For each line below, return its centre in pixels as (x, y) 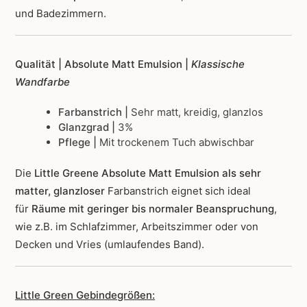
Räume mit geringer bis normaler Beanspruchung (153, 209)
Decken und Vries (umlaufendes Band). (110, 245)
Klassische (218, 64)
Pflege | (78, 143)
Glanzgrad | (88, 127)
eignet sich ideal (211, 191)
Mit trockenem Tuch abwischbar (176, 143)
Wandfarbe (42, 82)
